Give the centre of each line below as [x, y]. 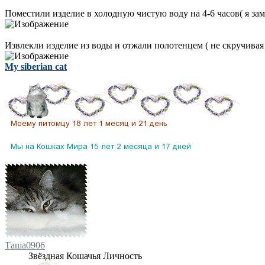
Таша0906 [25, 245]
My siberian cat [36, 66]
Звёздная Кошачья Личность [85, 256]
